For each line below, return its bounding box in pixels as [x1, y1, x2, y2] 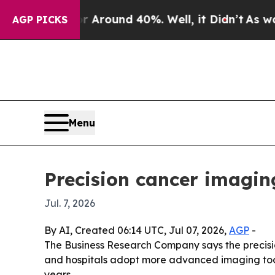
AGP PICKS [12, 14, 68, 26]
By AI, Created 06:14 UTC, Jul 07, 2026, [44, 224, 229, 237]
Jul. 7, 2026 [44, 197, 95, 210]
